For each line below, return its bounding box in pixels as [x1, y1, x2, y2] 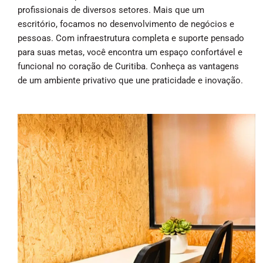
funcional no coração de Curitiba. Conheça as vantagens [18, 60, 239, 72]
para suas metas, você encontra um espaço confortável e [18, 46, 242, 58]
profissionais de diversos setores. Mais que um [18, 4, 204, 15]
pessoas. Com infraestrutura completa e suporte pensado [18, 32, 244, 43]
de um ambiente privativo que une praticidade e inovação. [18, 75, 243, 86]
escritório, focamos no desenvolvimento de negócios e [18, 18, 234, 29]
